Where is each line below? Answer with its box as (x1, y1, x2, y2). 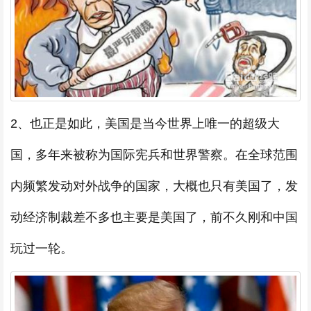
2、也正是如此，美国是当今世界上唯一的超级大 (10, 116, 280, 131)
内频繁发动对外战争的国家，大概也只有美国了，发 (10, 178, 298, 193)
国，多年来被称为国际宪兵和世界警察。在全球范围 (10, 147, 298, 162)
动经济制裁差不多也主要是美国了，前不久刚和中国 (10, 210, 298, 224)
